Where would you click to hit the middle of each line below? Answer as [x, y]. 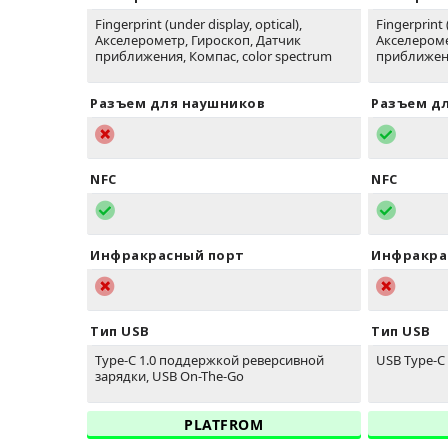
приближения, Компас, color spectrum [213, 56]
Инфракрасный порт [167, 255]
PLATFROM [224, 425]
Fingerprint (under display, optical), [198, 24]
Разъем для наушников [177, 103]
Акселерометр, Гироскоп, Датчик [198, 40]
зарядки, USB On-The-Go [169, 376]
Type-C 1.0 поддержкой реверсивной [209, 360]
